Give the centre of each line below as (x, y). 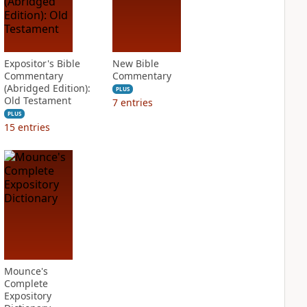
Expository (27, 296)
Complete (26, 283)
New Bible (135, 63)
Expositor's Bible (42, 63)
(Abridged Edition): (47, 88)
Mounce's (26, 271)
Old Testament (37, 100)
